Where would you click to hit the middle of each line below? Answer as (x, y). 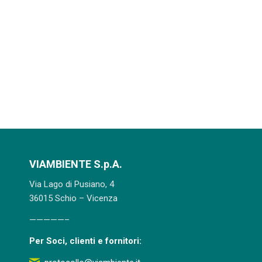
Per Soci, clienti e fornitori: (85, 241)
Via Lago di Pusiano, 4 (72, 184)
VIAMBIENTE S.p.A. (76, 164)
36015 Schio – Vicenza (73, 198)
